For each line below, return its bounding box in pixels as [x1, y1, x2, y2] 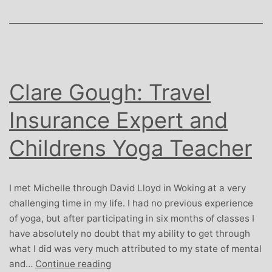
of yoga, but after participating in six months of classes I [9, 212, 254, 224]
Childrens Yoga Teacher [9, 134, 252, 161]
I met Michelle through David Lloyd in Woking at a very [9, 182, 246, 194]
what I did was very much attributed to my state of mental [9, 242, 262, 254]
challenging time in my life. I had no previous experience [9, 197, 253, 209]
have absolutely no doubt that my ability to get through [9, 227, 250, 239]
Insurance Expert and [9, 106, 228, 134]
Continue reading [35, 257, 111, 270]
